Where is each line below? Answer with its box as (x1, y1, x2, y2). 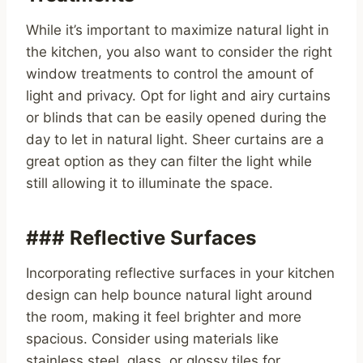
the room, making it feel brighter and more (26, 309, 301, 326)
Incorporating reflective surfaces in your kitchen (26, 265, 335, 282)
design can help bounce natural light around (26, 287, 313, 304)
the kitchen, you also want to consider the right (26, 44, 332, 61)
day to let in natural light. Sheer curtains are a (26, 131, 324, 148)
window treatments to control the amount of (26, 66, 314, 83)
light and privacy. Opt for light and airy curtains (26, 88, 331, 105)
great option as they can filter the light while (26, 153, 312, 170)
